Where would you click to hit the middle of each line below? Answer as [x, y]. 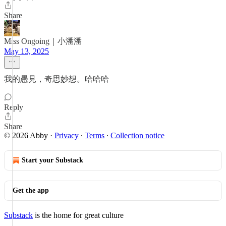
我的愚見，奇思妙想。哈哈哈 [56, 79]
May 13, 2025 [26, 51]
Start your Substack [52, 160]
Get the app [31, 190]
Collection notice [137, 135]
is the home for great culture [78, 215]
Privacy [67, 135]
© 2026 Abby [26, 135]
